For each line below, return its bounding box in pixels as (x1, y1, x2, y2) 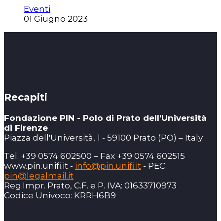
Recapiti (4, 91, 47, 104)
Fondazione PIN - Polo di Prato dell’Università (4, 113, 207, 123)
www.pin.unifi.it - (4, 161, 75, 171)
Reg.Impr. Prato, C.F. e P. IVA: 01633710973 (4, 181, 177, 191)
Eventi (24, 4, 50, 14)
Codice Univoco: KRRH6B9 (4, 190, 116, 201)
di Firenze (4, 123, 48, 133)
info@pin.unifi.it (75, 161, 141, 171)
